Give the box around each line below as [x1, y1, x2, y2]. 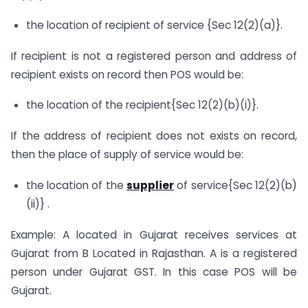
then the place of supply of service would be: [11, 147, 243, 162]
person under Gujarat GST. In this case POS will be [11, 264, 297, 279]
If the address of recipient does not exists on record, [11, 129, 297, 144]
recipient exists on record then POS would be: [11, 67, 243, 82]
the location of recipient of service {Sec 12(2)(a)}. [25, 17, 283, 32]
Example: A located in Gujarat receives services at [11, 227, 297, 242]
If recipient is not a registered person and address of [11, 48, 297, 63]
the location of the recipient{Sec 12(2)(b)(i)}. [25, 98, 258, 113]
